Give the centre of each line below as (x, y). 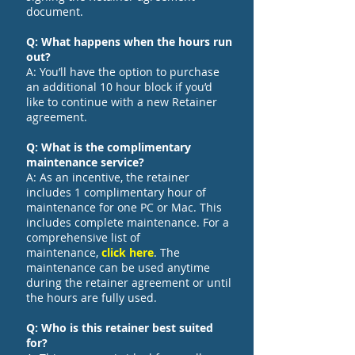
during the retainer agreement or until (129, 282)
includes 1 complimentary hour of (116, 192)
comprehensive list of (83, 237)
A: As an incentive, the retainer (108, 177)
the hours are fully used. (93, 298)
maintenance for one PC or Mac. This (124, 207)
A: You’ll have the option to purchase (123, 72)
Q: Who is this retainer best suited (120, 328)
